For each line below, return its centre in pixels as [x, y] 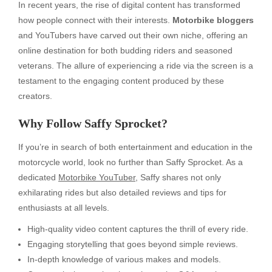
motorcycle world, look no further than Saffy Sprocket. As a [131, 162]
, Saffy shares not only [178, 177]
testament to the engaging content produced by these [121, 80]
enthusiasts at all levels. [64, 207]
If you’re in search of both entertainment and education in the [135, 147]
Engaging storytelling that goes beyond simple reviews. [133, 244]
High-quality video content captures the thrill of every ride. [138, 229]
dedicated [38, 177]
